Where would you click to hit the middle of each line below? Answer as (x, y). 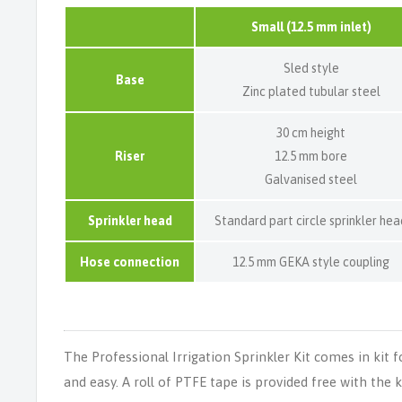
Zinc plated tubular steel (311, 91)
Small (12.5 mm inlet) (311, 26)
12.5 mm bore (311, 156)
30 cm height (311, 132)
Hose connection (130, 262)
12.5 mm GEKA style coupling (311, 262)
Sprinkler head (130, 220)
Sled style (311, 68)
